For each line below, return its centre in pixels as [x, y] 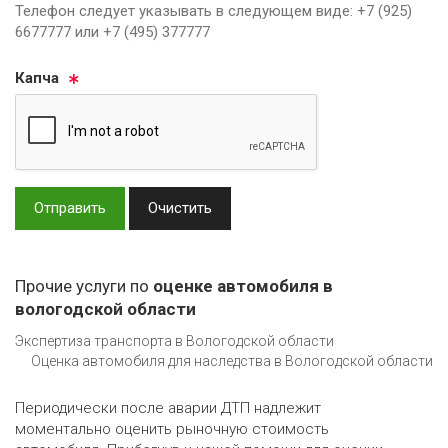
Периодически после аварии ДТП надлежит [168, 408]
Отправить [70, 207]
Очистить [180, 207]
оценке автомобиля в [243, 285]
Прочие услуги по [84, 285]
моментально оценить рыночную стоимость [172, 429]
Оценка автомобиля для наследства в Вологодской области [232, 361]
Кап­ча [37, 77]
